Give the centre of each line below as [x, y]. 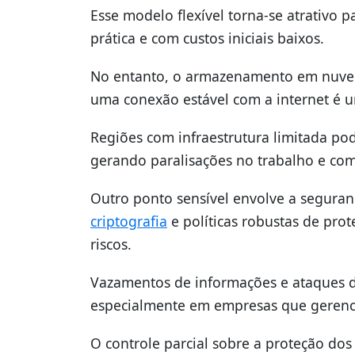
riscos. [111, 244]
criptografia [129, 221]
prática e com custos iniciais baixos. [207, 38]
